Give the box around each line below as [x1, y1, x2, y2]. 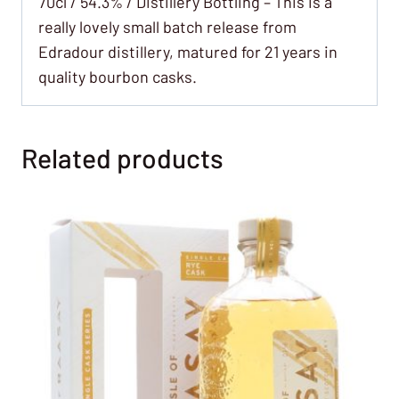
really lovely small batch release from [38, 16, 297, 37]
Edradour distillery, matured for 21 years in [38, 41, 338, 61]
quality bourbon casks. [38, 66, 197, 86]
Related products [21, 141, 224, 174]
